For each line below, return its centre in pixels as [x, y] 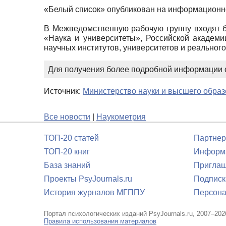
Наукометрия [121, 117]
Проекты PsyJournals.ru [88, 179]
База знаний [67, 165]
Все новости [67, 117]
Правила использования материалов [100, 221]
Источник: [63, 91]
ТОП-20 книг [67, 152]
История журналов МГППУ [94, 192]
